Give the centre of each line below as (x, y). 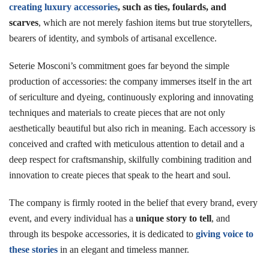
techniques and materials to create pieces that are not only (117, 113)
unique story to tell (174, 218)
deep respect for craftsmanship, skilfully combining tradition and (130, 159)
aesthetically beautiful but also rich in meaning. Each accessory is (132, 128)
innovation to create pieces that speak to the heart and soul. (120, 175)
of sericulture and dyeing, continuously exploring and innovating (131, 97)
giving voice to (225, 234)
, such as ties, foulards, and (172, 7)
